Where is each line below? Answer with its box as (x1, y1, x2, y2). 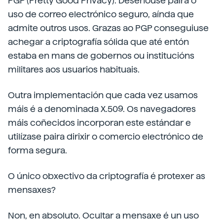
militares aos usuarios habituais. (8, 64, 140, 74)
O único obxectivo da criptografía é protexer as (8, 171, 205, 181)
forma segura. (8, 145, 67, 155)
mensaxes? (8, 184, 56, 195)
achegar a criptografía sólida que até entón (8, 37, 189, 47)
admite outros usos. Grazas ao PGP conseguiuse (8, 23, 209, 33)
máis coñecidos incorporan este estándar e (8, 117, 191, 128)
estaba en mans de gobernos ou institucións (8, 50, 194, 61)
